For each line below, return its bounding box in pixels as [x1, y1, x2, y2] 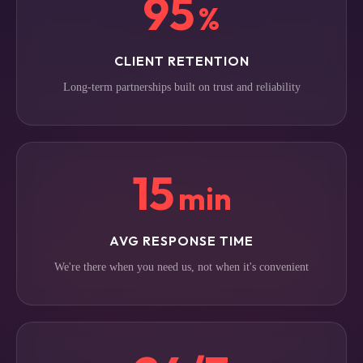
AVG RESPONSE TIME [109, 233, 254, 249]
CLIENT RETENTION [113, 53, 250, 69]
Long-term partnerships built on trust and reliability [62, 81, 301, 93]
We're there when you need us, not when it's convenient [54, 261, 309, 273]
